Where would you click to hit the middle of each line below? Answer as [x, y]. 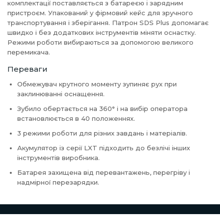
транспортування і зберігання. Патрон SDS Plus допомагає [108, 23]
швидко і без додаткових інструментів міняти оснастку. [102, 32]
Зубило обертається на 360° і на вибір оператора [102, 109]
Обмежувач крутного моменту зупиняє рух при [97, 84]
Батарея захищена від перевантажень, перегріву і [104, 172]
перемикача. [29, 52]
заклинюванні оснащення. [61, 94]
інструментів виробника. [58, 158]
